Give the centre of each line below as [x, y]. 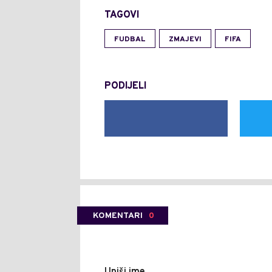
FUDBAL [130, 40]
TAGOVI [122, 15]
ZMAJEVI [185, 40]
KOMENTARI [118, 216]
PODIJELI [125, 87]
